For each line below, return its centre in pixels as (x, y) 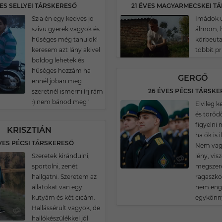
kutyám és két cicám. (63, 197)
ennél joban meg (57, 81)
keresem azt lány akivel (66, 50)
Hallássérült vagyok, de (66, 208)
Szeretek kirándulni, (61, 156)
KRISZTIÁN (29, 130)
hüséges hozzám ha (61, 71)
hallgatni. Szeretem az (64, 177)
